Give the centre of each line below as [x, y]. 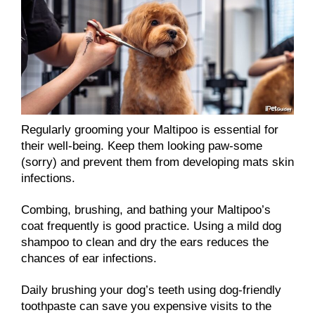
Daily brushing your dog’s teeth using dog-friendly [151, 290]
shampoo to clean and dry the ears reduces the [145, 243]
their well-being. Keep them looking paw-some [142, 146]
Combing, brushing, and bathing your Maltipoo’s [146, 210]
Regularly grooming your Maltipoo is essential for [150, 130]
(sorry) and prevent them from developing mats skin [157, 162]
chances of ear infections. [89, 259]
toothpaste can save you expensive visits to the [146, 307]
